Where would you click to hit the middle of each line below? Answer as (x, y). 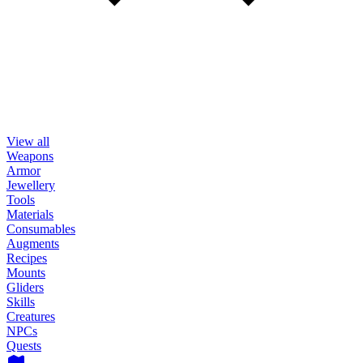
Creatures (31, 316)
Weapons (30, 156)
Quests (24, 346)
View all (28, 141)
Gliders (25, 287)
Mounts (26, 273)
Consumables (41, 229)
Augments (33, 243)
